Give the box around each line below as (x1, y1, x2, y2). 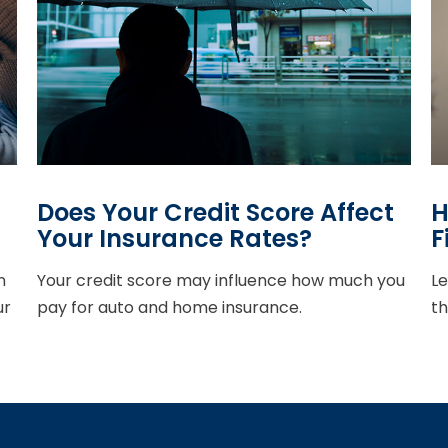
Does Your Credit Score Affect (37, 196, 395, 230)
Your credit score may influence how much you (37, 269, 406, 293)
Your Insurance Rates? (37, 222, 313, 256)
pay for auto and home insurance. (37, 296, 303, 320)
